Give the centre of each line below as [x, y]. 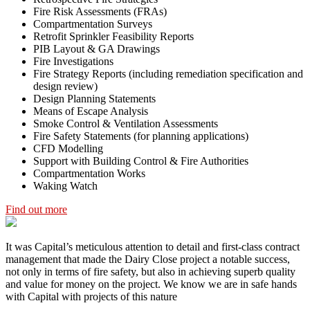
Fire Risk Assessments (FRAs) [100, 12]
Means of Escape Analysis [91, 111]
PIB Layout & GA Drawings [97, 49]
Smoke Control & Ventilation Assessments [126, 124]
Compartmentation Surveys [93, 24]
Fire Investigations [73, 62]
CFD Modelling [68, 149]
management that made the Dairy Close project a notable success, [148, 259]
